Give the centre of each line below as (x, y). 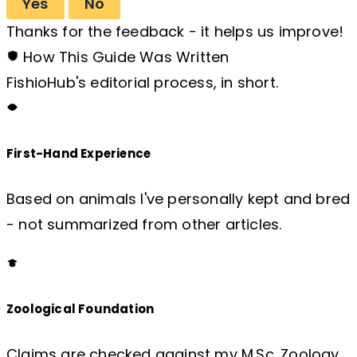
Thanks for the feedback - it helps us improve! (175, 31)
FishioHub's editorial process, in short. (142, 82)
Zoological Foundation (80, 309)
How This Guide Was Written (124, 57)
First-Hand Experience (79, 153)
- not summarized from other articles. (144, 224)
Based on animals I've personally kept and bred (178, 198)
